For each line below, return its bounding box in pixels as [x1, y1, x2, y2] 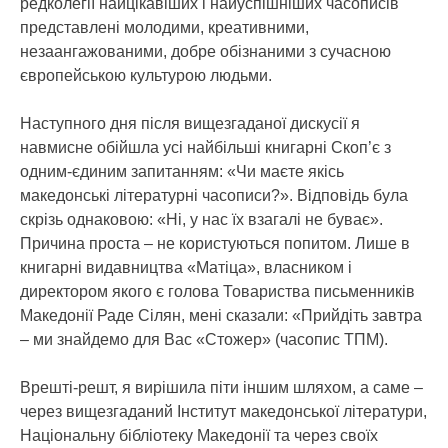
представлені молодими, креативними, [20, 19, 309, 36]
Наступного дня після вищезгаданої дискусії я [20, 115, 360, 132]
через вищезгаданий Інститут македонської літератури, [20, 403, 427, 420]
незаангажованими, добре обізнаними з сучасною [20, 43, 391, 60]
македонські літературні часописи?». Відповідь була [20, 187, 408, 204]
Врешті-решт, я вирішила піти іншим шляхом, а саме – [20, 379, 423, 396]
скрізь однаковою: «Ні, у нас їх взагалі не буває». [20, 211, 383, 228]
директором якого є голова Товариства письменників [20, 283, 415, 300]
